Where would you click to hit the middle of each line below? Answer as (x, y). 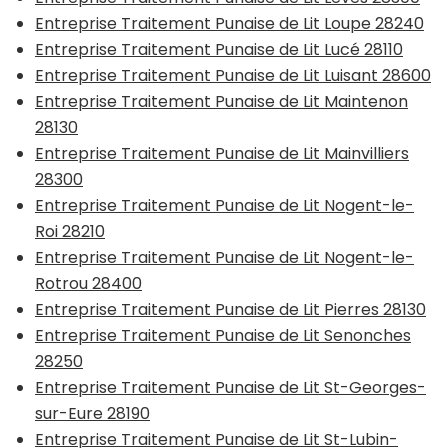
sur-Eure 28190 (92, 414)
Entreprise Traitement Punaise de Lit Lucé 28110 (219, 50)
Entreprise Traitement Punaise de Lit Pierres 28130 (230, 310)
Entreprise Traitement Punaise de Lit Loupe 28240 (229, 24)
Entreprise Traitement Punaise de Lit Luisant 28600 (233, 76)
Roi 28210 (70, 232)
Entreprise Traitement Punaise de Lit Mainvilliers (222, 154)
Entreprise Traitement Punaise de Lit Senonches (223, 336)
